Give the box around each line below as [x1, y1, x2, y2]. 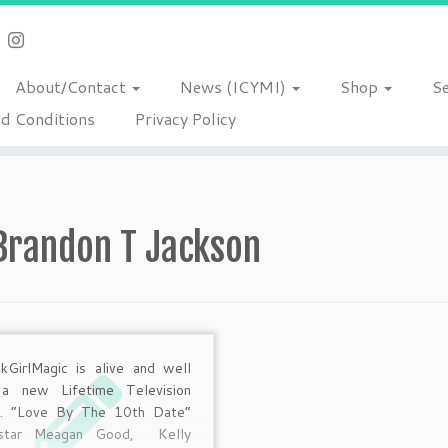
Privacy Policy [134, 107, 236, 130]
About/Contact [14, 75, 130, 98]
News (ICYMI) [179, 75, 290, 98]
